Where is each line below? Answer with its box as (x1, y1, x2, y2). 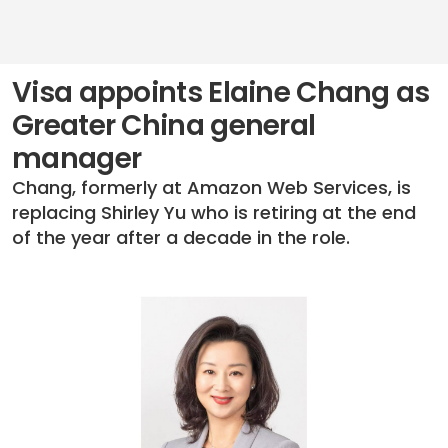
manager (12, 139, 142, 178)
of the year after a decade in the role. (12, 225, 350, 250)
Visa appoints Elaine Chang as (12, 73, 430, 112)
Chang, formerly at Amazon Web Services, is (12, 175, 411, 200)
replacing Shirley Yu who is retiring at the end (12, 200, 416, 225)
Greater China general (12, 106, 316, 145)
